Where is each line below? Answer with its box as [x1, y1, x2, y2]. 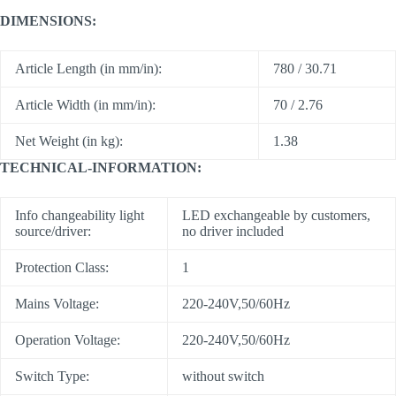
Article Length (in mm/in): [15, 61, 162, 77]
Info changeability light [15, 208, 144, 224]
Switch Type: [15, 369, 89, 385]
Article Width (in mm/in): [15, 97, 156, 113]
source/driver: [15, 224, 91, 240]
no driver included [182, 224, 284, 240]
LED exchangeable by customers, [182, 208, 370, 224]
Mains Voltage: [15, 296, 99, 312]
